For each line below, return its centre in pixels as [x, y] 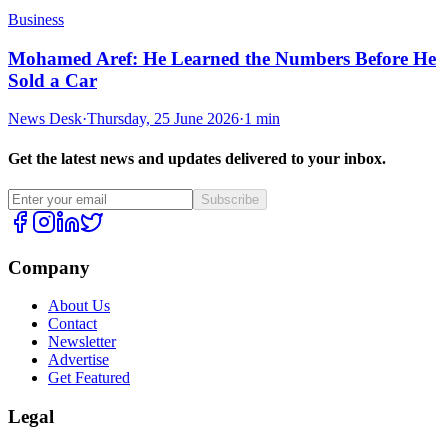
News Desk [45, 119]
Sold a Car [52, 80]
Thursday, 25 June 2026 [163, 119]
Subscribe [230, 199]
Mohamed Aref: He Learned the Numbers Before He [222, 58]
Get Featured [89, 378]
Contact [72, 324]
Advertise [78, 360]
